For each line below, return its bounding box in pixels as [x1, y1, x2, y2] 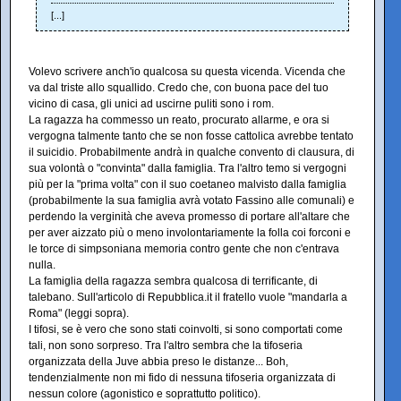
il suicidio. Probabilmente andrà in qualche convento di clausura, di [29, 146, 354, 158]
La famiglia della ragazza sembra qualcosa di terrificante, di [29, 275, 318, 287]
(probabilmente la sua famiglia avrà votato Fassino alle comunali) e [29, 194, 354, 207]
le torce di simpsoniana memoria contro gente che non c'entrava [29, 243, 339, 255]
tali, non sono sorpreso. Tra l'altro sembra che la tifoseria [29, 339, 303, 352]
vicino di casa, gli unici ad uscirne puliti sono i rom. [29, 98, 274, 110]
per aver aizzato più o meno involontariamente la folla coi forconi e [29, 226, 351, 239]
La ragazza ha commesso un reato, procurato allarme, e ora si [29, 114, 329, 126]
